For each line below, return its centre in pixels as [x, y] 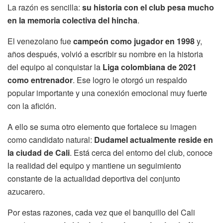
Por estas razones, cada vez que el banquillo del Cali [101, 213]
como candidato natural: [51, 140]
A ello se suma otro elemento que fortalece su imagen [102, 127]
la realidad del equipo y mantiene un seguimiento [94, 166]
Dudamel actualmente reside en [154, 140]
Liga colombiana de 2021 [150, 67]
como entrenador [40, 80]
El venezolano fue [40, 41]
